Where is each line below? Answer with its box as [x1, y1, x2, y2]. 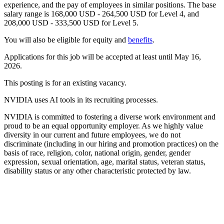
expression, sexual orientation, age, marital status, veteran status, [4, 157, 205, 166]
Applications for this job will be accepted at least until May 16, [4, 52, 201, 61]
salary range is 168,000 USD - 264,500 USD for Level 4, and [4, 9, 199, 18]
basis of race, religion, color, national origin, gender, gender [4, 148, 190, 157]
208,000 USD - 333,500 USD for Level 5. [4, 18, 138, 27]
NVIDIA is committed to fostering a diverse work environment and [4, 112, 215, 121]
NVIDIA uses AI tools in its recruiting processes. [4, 95, 158, 104]
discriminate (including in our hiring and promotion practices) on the [4, 139, 218, 148]
